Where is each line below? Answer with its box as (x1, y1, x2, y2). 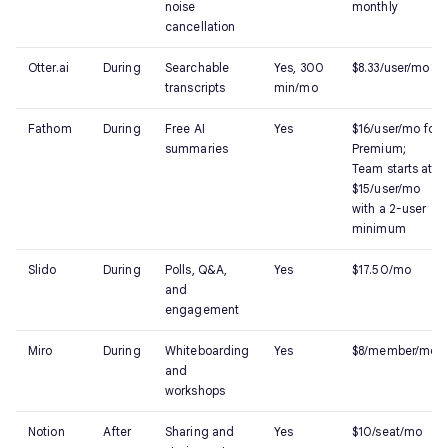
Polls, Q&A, (165, 262, 228, 277)
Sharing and (165, 424, 235, 439)
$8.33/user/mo (352, 60, 430, 75)
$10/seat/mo (352, 424, 423, 439)
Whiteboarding (165, 343, 250, 358)
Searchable (165, 60, 229, 75)
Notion (28, 424, 65, 439)
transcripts (165, 80, 226, 95)
